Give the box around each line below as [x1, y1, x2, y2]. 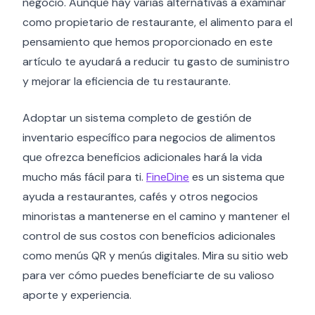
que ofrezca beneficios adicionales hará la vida [22, 150, 262, 165]
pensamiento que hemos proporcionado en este [22, 34, 273, 49]
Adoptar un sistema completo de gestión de [22, 110, 252, 125]
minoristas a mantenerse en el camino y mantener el [22, 209, 290, 224]
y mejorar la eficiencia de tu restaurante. [22, 74, 231, 89]
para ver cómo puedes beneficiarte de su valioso [22, 268, 274, 283]
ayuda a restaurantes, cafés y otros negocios [22, 189, 258, 204]
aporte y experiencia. [22, 288, 131, 302]
